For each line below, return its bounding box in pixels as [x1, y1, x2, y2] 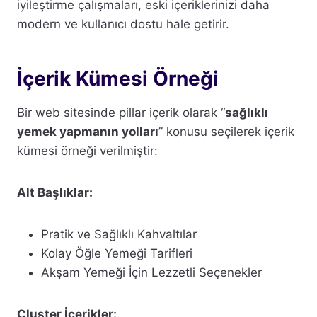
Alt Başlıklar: [17, 185, 93, 200]
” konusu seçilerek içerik [158, 124, 294, 139]
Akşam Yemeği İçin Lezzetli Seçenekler [41, 265, 262, 279]
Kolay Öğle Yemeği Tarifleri [41, 246, 192, 260]
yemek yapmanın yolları [17, 124, 158, 139]
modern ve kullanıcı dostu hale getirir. [17, 16, 229, 31]
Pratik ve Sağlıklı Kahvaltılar [41, 226, 197, 241]
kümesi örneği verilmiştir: [17, 143, 158, 158]
